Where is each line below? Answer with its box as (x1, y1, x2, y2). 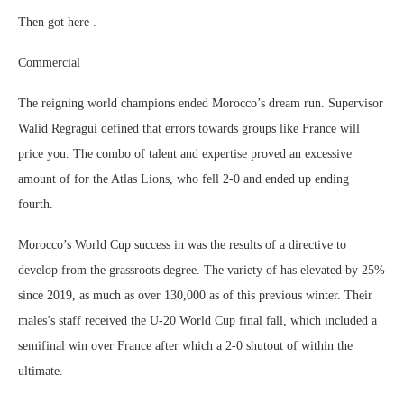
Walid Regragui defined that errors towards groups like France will (18, 122, 360, 135)
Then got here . (18, 15, 96, 29)
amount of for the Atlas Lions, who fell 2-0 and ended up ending (18, 172, 349, 186)
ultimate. (18, 364, 63, 378)
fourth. (18, 197, 53, 211)
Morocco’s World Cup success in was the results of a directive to (18, 238, 346, 252)
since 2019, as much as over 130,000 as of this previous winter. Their (18, 289, 372, 302)
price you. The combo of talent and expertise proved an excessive (18, 147, 352, 161)
